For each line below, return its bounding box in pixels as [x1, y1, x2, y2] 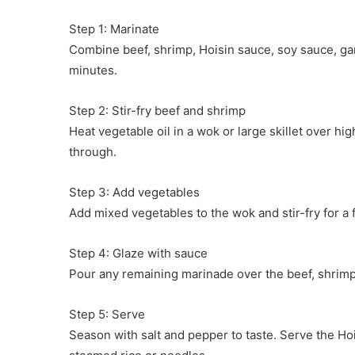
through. [69, 144, 116, 160]
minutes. [69, 63, 117, 78]
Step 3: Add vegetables [69, 185, 200, 200]
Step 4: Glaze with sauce [69, 246, 208, 261]
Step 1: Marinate [69, 21, 159, 37]
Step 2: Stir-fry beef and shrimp [69, 103, 246, 119]
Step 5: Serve [69, 307, 145, 323]
